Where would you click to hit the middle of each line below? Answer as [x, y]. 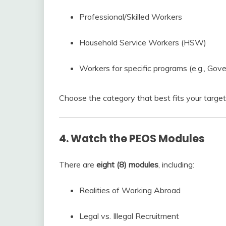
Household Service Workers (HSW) [143, 42]
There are [78, 164]
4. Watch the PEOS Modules [132, 138]
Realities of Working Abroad [130, 190]
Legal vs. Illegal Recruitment [129, 216]
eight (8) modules [127, 164]
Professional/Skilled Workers [131, 16]
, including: [176, 164]
